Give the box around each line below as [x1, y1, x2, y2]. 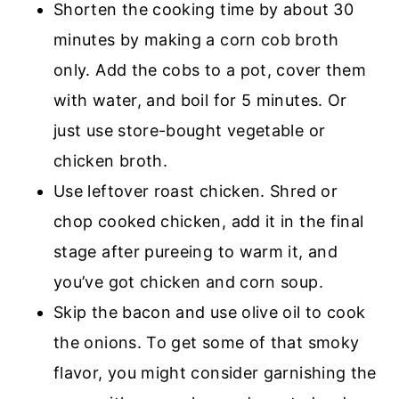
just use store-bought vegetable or [53, 120, 326, 140]
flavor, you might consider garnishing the [53, 362, 377, 382]
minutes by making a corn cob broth [53, 29, 339, 49]
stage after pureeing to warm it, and [53, 241, 338, 261]
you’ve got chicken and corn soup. [53, 272, 323, 291]
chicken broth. [53, 151, 168, 170]
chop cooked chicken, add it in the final [53, 211, 364, 231]
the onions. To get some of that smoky [53, 332, 360, 352]
